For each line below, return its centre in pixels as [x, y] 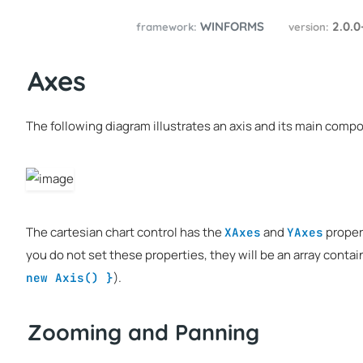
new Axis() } [70, 277]
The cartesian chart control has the [125, 232]
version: [309, 27]
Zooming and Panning [143, 332]
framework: [167, 27]
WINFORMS [233, 27]
